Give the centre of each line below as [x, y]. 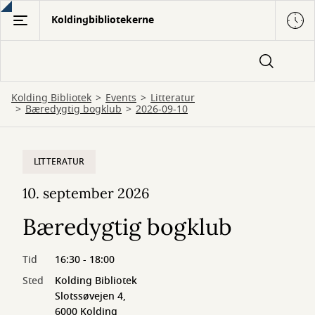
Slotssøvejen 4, [90, 296]
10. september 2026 [86, 193]
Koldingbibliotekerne [103, 20]
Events [121, 98]
